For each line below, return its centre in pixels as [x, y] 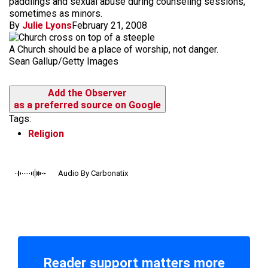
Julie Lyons [47, 25]
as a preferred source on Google [87, 105]
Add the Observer [87, 93]
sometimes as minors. [56, 13]
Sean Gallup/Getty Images [64, 61]
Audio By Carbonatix [93, 173]
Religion [46, 133]
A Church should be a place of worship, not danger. [114, 49]
